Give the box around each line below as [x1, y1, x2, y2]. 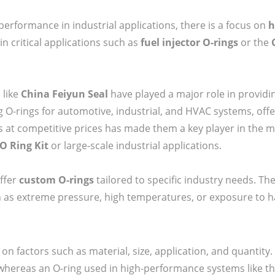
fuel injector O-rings [141, 35, 238, 49]
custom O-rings [19, 172, 94, 187]
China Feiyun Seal [21, 87, 108, 101]
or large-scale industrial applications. [48, 138, 222, 152]
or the [238, 35, 271, 49]
